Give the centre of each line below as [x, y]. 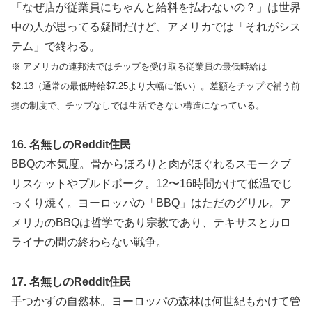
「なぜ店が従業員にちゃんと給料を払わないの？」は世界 [156, 8]
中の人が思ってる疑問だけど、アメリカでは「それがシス [156, 27]
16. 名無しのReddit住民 [71, 144]
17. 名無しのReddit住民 [71, 281]
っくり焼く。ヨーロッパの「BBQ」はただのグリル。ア [151, 203]
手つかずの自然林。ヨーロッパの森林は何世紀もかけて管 [156, 301]
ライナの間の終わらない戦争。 [89, 242]
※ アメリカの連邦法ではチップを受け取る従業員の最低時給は [139, 67]
